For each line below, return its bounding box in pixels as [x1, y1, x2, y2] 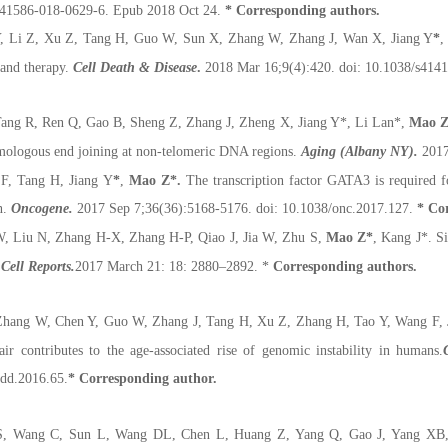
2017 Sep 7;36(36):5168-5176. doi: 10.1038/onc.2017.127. [73, 201, 417, 217]
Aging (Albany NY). [301, 144, 422, 160]
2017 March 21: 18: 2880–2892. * [75, 258, 273, 274]
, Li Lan [346, 115, 394, 131]
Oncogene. [11, 201, 73, 217]
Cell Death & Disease [73, 60, 197, 76]
